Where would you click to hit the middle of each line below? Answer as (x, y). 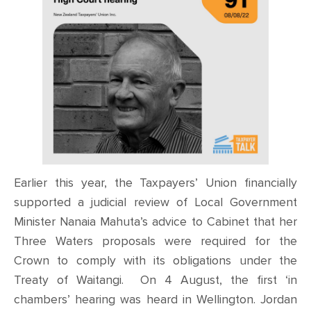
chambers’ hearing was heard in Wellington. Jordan (155, 300)
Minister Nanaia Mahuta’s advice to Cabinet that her (155, 222)
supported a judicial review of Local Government (155, 203)
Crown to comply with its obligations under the (155, 261)
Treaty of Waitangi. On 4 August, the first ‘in (155, 280)
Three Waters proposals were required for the (155, 242)
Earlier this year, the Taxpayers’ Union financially (155, 183)
